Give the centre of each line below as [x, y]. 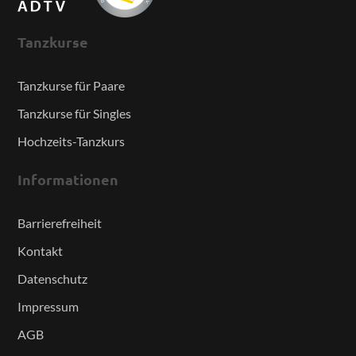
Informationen [68, 179]
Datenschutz [53, 279]
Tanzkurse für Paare [72, 86]
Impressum [48, 307]
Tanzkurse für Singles [75, 114]
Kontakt [41, 251]
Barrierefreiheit [60, 223]
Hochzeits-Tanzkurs [72, 141]
